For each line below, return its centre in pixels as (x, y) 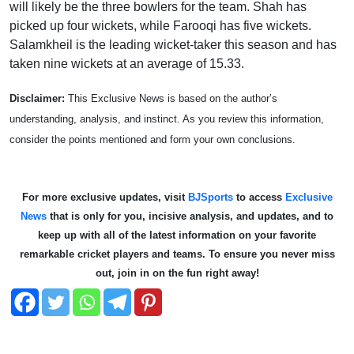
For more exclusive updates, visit (103, 198)
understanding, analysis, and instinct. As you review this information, (167, 119)
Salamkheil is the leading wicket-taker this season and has (173, 45)
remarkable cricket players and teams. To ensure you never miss (177, 254)
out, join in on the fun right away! (177, 273)
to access (259, 198)
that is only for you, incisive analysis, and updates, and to (190, 217)
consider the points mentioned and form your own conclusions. (153, 140)
